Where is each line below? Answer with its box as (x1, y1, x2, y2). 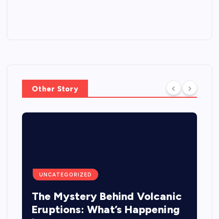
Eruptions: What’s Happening (32, 203, 180, 217)
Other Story (32, 84, 78, 93)
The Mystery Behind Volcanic (32, 190, 182, 203)
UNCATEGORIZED (39, 171, 92, 178)
